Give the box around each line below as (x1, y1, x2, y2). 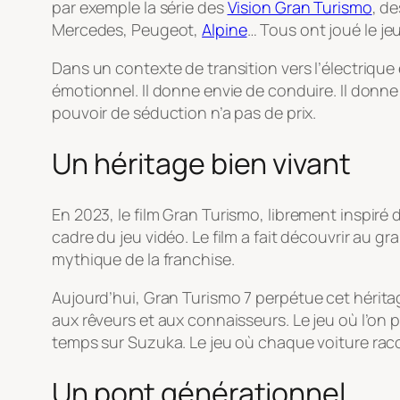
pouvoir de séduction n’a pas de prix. (52, 101, 317, 123)
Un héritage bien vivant (52, 144, 351, 184)
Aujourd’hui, (52, 286, 144, 308)
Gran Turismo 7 (143, 286, 253, 308)
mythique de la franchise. (52, 247, 235, 270)
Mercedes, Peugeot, (52, 18, 203, 40)
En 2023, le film (52, 203, 163, 225)
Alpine (202, 18, 247, 40)
